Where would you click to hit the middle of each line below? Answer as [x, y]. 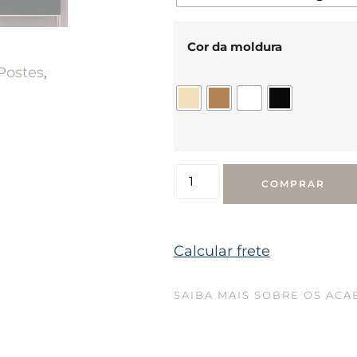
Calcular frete [222, 251]
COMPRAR [294, 183]
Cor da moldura [234, 47]
